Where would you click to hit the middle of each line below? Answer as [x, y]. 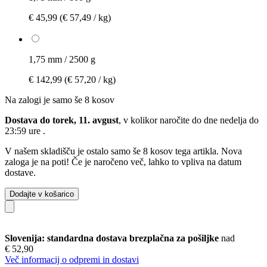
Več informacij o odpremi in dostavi [72, 259]
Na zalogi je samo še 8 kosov [60, 100]
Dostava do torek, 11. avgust [62, 120]
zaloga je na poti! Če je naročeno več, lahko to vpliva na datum [123, 162]
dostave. [20, 172]
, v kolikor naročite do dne [169, 120]
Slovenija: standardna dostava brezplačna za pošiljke [113, 238]
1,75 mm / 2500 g [62, 59]
